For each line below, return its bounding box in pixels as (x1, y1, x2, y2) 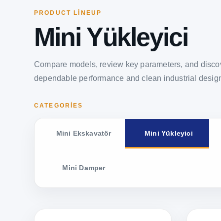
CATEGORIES (34, 102, 83, 110)
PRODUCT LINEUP (34, 9, 102, 17)
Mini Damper (62, 164, 106, 172)
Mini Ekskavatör (56, 130, 111, 138)
